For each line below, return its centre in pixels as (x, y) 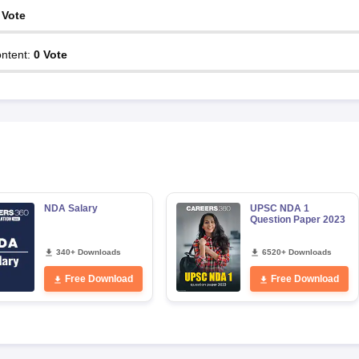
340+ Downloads (88, 252)
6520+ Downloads (296, 252)
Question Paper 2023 (297, 220)
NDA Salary (71, 208)
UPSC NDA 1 (279, 208)
